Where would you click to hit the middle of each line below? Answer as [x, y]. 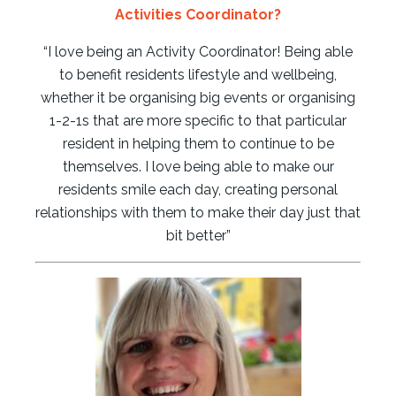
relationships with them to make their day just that [198, 212]
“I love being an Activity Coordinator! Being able [198, 51]
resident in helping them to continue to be [198, 143]
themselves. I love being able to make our [198, 166]
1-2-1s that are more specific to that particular [198, 120]
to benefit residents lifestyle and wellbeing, [198, 74]
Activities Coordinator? [198, 14]
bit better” [198, 235]
